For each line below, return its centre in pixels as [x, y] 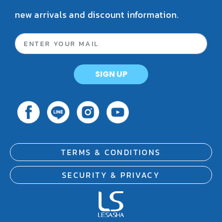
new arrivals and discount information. [97, 15]
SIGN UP [111, 74]
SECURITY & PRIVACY [111, 175]
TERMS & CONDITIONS [111, 152]
